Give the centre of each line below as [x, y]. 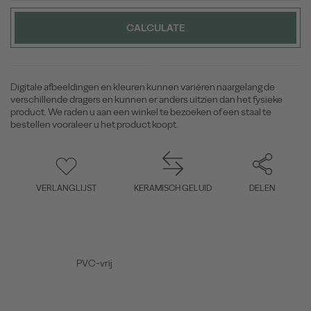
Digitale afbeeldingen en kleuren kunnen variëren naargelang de [143, 87]
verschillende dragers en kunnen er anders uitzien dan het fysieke [146, 100]
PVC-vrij [94, 263]
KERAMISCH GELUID [173, 188]
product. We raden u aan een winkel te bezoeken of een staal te [141, 112]
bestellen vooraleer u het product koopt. [94, 125]
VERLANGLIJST [66, 188]
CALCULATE [155, 28]
